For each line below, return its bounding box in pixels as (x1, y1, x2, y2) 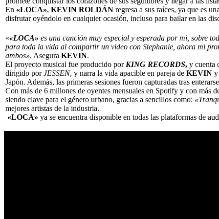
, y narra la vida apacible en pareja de (70, 68, 186, 77)
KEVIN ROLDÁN (51, 5, 113, 14)
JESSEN (44, 68, 70, 77)
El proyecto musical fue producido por (5, 60, 124, 68)
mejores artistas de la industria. (5, 104, 101, 112)
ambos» (5, 51, 30, 60)
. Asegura (30, 51, 61, 60)
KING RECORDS (126, 60, 185, 68)
